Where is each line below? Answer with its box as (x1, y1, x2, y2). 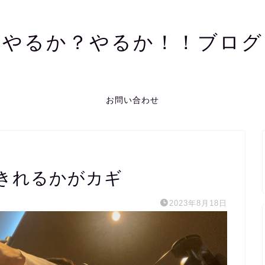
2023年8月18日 (169, 199, 227, 208)
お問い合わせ (106, 95, 159, 105)
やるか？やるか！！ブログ (2, 30, 263, 54)
